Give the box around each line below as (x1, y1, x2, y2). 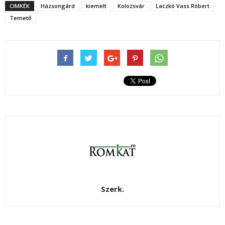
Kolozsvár (118, 2, 145, 10)
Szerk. (101, 184, 124, 194)
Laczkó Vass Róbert (156, 2, 209, 10)
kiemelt (86, 2, 106, 10)
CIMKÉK (10, 2, 30, 10)
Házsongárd (41, 2, 75, 10)
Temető (10, 14, 32, 22)
